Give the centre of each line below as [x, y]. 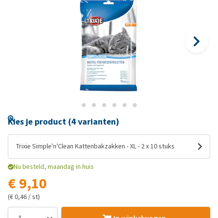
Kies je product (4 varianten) [64, 122]
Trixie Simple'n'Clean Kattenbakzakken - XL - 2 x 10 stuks [95, 146]
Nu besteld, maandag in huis [54, 167]
